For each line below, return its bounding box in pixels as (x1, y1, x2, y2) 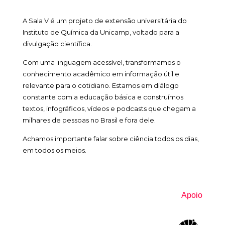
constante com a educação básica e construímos (22, 93, 183, 101)
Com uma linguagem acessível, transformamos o (22, 58, 181, 67)
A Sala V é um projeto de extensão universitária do (22, 17, 187, 25)
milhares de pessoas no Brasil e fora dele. (22, 116, 156, 125)
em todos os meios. (22, 146, 86, 155)
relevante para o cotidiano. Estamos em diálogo (22, 81, 179, 90)
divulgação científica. (22, 40, 93, 48)
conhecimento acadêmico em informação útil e (22, 70, 179, 78)
